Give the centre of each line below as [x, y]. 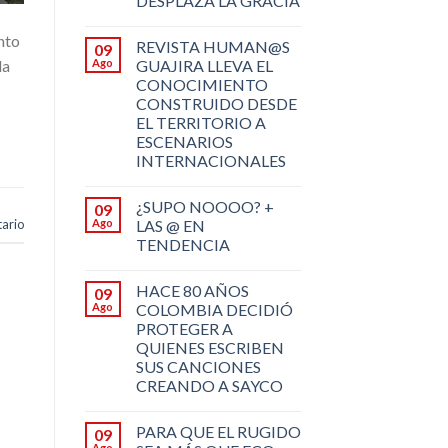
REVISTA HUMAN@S [212, 46]
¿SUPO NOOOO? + [204, 206]
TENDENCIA [182, 244]
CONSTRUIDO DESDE [216, 103]
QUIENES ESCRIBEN [209, 347]
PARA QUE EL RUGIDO [218, 431]
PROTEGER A [184, 328]
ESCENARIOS [184, 141]
